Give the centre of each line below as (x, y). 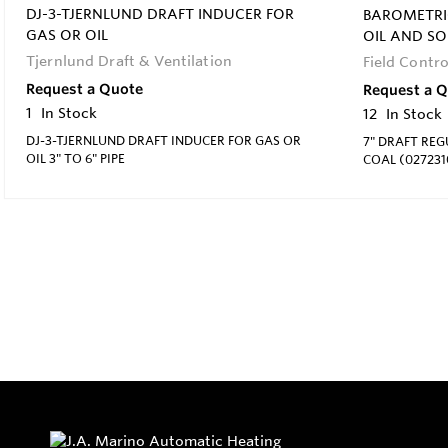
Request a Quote (84, 88)
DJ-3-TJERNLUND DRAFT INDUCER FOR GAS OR (163, 139)
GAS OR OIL (67, 34)
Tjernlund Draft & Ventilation (129, 60)
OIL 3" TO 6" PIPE (75, 157)
